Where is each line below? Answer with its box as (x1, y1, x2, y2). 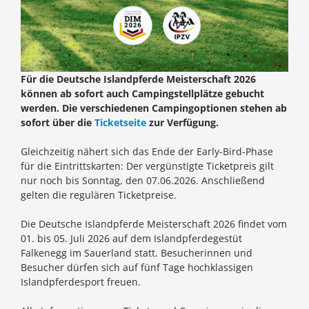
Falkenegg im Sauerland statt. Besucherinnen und (21, 246, 252, 260)
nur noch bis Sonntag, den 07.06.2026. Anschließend (21, 174, 265, 188)
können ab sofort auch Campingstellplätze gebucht (21, 87, 264, 101)
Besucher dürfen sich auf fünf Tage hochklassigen (21, 261, 253, 275)
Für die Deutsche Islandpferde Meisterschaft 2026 (21, 72, 256, 86)
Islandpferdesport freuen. (21, 275, 141, 289)
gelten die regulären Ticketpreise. (21, 188, 177, 202)
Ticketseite (94, 116, 146, 130)
